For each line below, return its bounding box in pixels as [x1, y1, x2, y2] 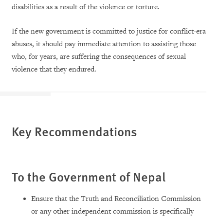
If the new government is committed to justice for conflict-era [12, 27, 206, 36]
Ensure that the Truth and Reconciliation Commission [31, 194, 201, 204]
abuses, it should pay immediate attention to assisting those [12, 39, 196, 49]
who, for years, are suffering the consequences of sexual [12, 52, 186, 62]
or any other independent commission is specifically [31, 207, 194, 217]
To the [12, 167, 46, 186]
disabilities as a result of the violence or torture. [12, 2, 160, 12]
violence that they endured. [12, 65, 96, 74]
